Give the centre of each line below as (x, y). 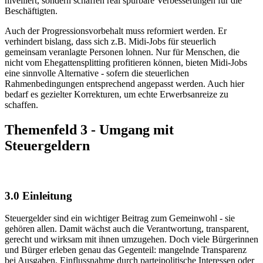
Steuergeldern (47, 145)
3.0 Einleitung (40, 195)
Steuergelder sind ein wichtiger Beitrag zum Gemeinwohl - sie (120, 218)
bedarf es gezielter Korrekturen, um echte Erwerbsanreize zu (117, 95)
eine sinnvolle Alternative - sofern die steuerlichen (97, 73)
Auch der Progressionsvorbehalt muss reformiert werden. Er (116, 31)
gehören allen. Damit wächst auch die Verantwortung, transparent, (127, 229)
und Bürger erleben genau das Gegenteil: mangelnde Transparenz (126, 250)
